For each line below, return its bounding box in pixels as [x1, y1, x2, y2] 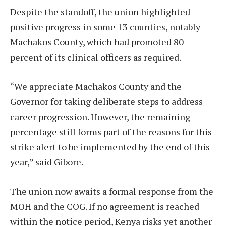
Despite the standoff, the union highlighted [10, 6, 190, 18]
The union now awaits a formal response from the [10, 185, 213, 197]
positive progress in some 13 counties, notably [10, 21, 200, 33]
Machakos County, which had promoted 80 [10, 36, 184, 48]
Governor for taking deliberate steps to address [10, 95, 203, 108]
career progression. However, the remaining [10, 110, 190, 123]
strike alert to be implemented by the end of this [10, 141, 210, 153]
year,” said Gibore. [10, 156, 83, 168]
